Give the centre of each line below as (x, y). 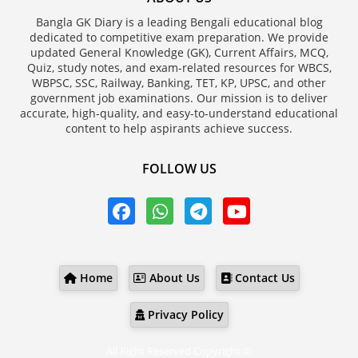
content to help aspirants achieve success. (179, 128)
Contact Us (263, 277)
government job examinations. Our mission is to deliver (179, 97)
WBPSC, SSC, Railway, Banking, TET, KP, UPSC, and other (179, 82)
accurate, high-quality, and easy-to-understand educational (179, 113)
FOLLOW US (179, 168)
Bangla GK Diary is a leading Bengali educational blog (179, 22)
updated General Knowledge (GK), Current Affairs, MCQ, (179, 52)
